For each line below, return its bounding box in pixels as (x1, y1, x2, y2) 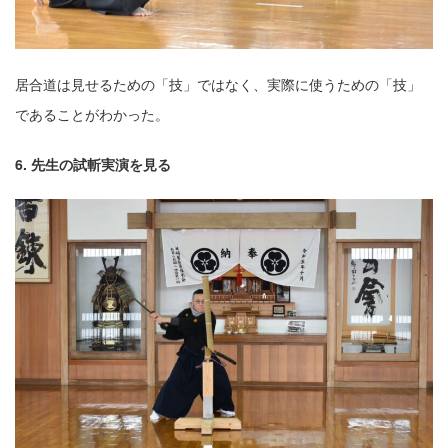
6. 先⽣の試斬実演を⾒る (15, 154, 171, 175)
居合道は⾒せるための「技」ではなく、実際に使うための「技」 (15, 74, 421, 95)
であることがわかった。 (15, 104, 169, 125)
